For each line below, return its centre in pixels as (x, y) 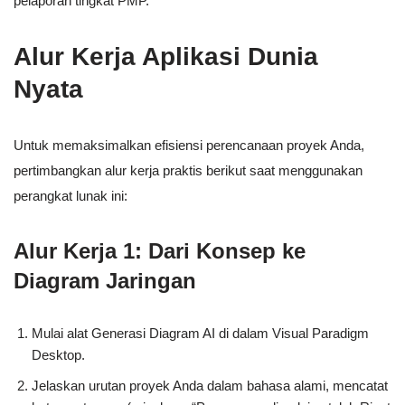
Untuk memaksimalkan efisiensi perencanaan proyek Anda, (189, 146)
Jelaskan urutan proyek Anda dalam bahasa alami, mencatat (210, 386)
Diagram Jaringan (105, 281)
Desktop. (58, 355)
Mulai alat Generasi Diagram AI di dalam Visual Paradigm (200, 334)
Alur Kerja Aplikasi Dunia (166, 57)
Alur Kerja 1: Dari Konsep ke (160, 251)
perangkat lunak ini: (71, 196)
